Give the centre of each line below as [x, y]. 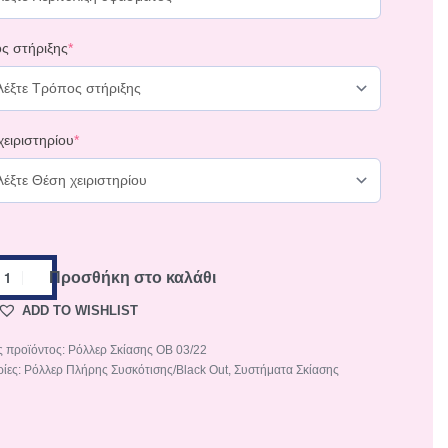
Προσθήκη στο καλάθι [132, 277]
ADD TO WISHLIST [80, 310]
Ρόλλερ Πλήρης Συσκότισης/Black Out [126, 370]
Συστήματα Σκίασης [287, 370]
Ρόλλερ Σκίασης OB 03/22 [138, 350]
